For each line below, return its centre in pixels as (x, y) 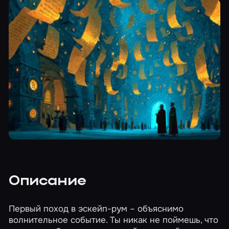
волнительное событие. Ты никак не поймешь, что (114, 220)
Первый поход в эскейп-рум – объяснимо (96, 208)
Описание (48, 182)
